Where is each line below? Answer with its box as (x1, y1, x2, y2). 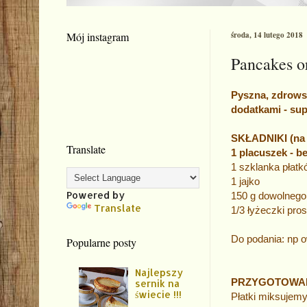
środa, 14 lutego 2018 (231, 29, 303, 40)
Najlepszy (135, 266, 184, 278)
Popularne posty (66, 234, 136, 249)
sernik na (135, 277, 180, 289)
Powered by (66, 188, 125, 201)
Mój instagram (66, 29, 129, 44)
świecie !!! (135, 288, 182, 300)
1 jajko (231, 175, 260, 187)
